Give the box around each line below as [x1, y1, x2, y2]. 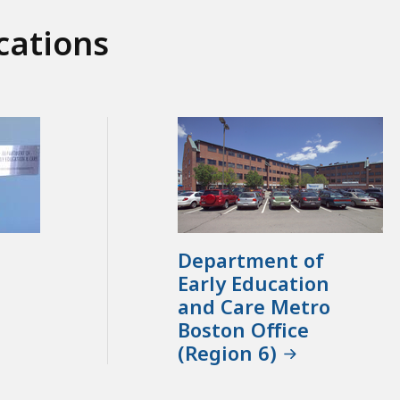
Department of [177, 246, 324, 274]
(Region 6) [177, 339, 277, 367]
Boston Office [177, 316, 309, 344]
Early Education [177, 270, 329, 297]
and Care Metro [177, 293, 330, 321]
